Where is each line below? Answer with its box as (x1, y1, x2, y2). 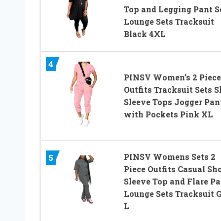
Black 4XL (123, 28, 166, 39)
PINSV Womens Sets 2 (123, 151, 216, 162)
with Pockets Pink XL (123, 109, 213, 120)
